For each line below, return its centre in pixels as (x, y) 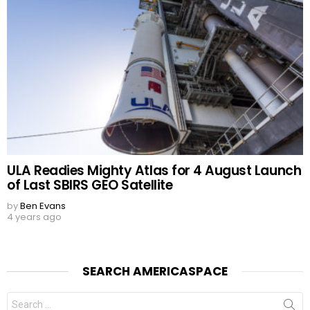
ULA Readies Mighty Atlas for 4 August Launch (154, 171)
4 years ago (34, 217)
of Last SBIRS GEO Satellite (90, 185)
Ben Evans (43, 206)
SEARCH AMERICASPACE (155, 272)
